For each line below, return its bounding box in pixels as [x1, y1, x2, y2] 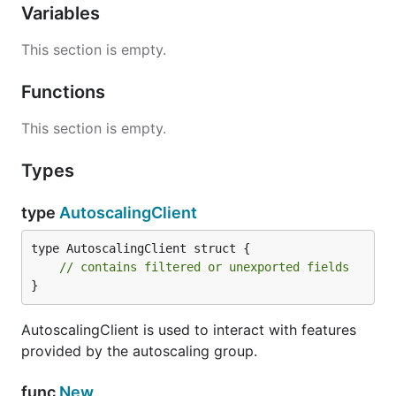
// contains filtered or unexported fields [59, 260, 349, 274]
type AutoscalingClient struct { [31, 241, 250, 255]
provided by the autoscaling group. [21, 342, 257, 360]
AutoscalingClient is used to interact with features [21, 321, 356, 339]
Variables [21, 3, 104, 24]
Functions [21, 81, 110, 103]
